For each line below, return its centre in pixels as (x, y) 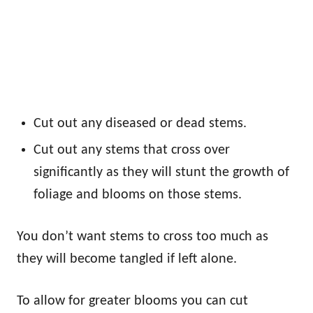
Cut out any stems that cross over (132, 150)
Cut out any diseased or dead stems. (140, 123)
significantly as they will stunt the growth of (161, 172)
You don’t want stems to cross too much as (143, 236)
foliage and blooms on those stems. (138, 195)
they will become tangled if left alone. (127, 259)
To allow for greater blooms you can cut (132, 301)
